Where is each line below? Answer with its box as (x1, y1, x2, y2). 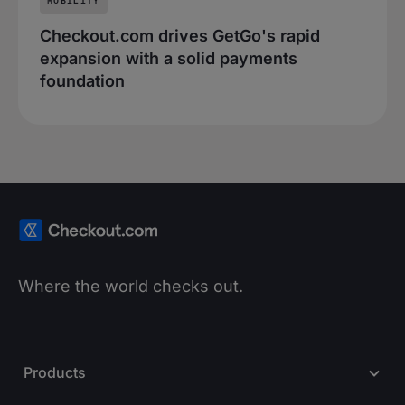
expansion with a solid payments (40, 48, 297, 68)
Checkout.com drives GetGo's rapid (40, 25, 320, 45)
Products (24, 363, 86, 382)
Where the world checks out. (18, 277, 243, 297)
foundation (40, 71, 125, 90)
